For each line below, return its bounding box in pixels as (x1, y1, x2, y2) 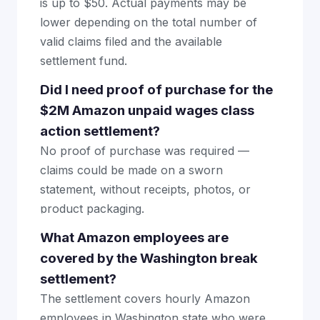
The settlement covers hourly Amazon (40, 291, 250, 306)
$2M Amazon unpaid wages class (40, 102, 254, 119)
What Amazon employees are (40, 229, 229, 246)
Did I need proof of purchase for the (40, 81, 273, 98)
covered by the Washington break (40, 250, 258, 266)
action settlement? (40, 123, 160, 139)
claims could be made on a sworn (40, 163, 223, 177)
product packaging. (40, 201, 144, 216)
